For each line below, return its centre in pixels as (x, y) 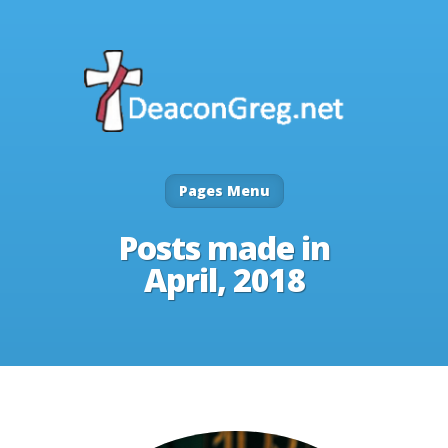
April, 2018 (224, 280)
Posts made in (224, 248)
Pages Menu (224, 191)
